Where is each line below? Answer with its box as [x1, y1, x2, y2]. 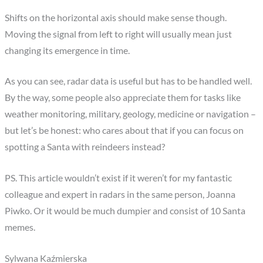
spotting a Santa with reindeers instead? [5, 141, 166, 153]
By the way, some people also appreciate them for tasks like [5, 92, 241, 103]
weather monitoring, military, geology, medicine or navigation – [5, 109, 257, 120]
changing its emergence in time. [5, 45, 130, 56]
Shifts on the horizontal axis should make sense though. [5, 12, 227, 23]
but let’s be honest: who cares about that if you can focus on [5, 125, 244, 136]
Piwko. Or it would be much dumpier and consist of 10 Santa [5, 205, 246, 217]
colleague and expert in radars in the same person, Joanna [5, 189, 236, 200]
